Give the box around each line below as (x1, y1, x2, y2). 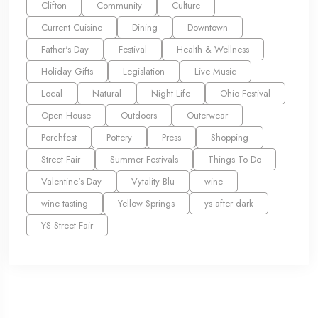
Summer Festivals (110, 152, 178, 166)
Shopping (211, 130, 248, 144)
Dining (132, 20, 158, 34)
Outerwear (187, 108, 228, 122)
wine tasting (41, 196, 88, 210)
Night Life (151, 86, 190, 100)
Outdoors (121, 108, 157, 122)
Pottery (106, 130, 132, 144)
